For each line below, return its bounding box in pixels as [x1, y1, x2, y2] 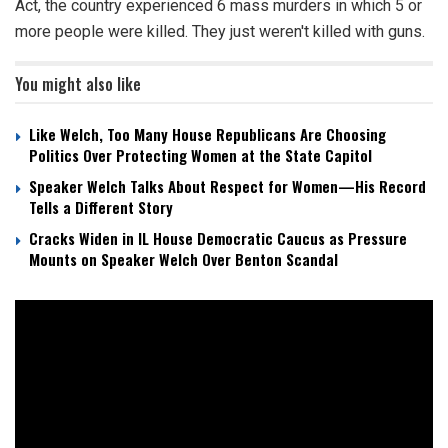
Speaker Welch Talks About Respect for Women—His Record [29, 174, 426, 197]
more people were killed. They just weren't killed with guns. [15, 21, 425, 41]
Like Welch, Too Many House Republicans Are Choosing [29, 122, 386, 145]
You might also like [15, 71, 141, 96]
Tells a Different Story [29, 195, 173, 218]
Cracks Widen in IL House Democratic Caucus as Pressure [29, 226, 407, 249]
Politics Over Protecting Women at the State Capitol [29, 143, 372, 166]
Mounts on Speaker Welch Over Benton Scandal [29, 247, 338, 270]
